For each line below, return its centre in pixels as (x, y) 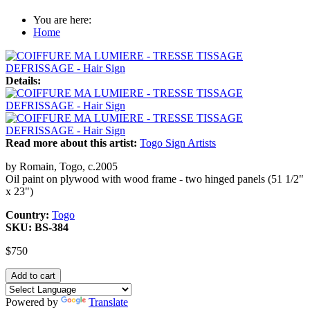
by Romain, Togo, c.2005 (62, 166)
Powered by (33, 302)
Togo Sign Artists (178, 143)
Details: (25, 80)
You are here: (62, 19)
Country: (29, 215)
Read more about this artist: (73, 143)
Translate (108, 302)
